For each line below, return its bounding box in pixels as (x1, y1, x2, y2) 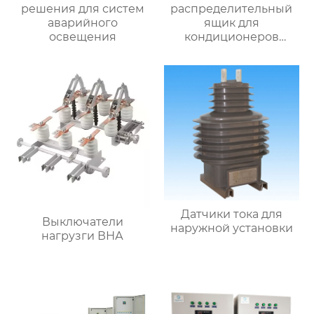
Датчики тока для (180, 207, 282, 221)
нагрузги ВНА (41, 228, 124, 243)
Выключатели (41, 214, 123, 228)
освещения (48, 30, 116, 44)
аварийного (47, 16, 118, 30)
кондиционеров (184, 30, 279, 44)
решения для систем (20, 2, 144, 16)
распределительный (170, 2, 293, 16)
